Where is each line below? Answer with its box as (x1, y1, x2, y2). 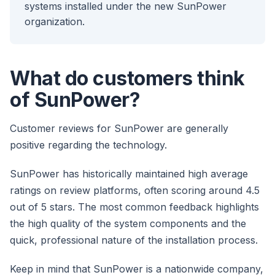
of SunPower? (10, 88, 140, 112)
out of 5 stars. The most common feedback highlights (10, 201, 259, 214)
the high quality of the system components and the (10, 217, 246, 230)
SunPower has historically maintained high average (10, 168, 248, 180)
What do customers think (10, 66, 245, 91)
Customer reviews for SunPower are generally (10, 122, 228, 135)
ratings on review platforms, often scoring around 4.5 (10, 184, 260, 197)
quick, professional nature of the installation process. (10, 234, 258, 247)
